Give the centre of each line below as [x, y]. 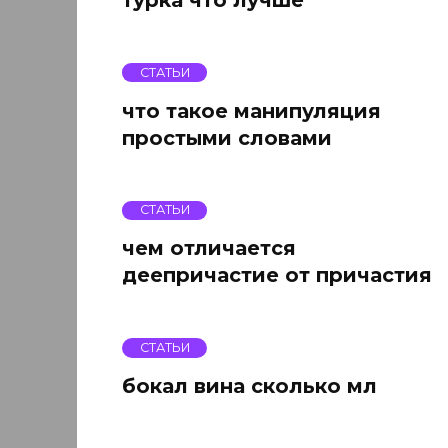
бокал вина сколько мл [249, 386]
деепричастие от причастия [277, 275]
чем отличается [209, 248]
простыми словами [227, 137]
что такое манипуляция [251, 110]
